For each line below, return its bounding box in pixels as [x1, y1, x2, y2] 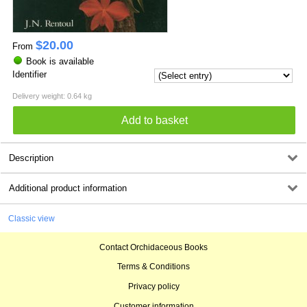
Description [9, 153, 54, 164]
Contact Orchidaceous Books [99, 242, 208, 251]
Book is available [25, 56, 94, 66]
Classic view [8, 213, 55, 223]
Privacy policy [127, 281, 180, 291]
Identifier [12, 69, 47, 79]
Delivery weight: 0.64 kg [12, 91, 92, 100]
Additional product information [9, 183, 127, 194]
